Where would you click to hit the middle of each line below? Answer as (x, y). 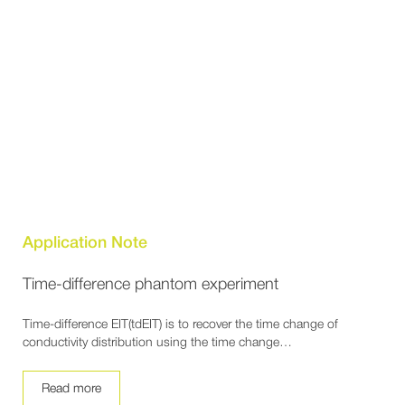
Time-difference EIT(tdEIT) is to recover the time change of (180, 325)
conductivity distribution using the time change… (157, 343)
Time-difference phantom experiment (151, 284)
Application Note (85, 244)
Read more (71, 389)
